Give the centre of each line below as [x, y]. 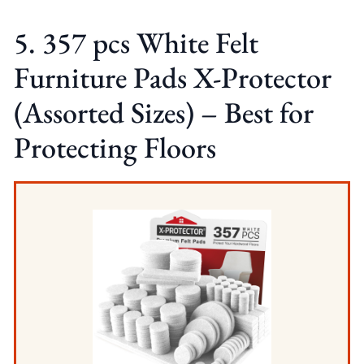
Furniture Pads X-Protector [172, 77]
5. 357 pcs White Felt [136, 42]
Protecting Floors [115, 147]
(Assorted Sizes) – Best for [163, 112]
